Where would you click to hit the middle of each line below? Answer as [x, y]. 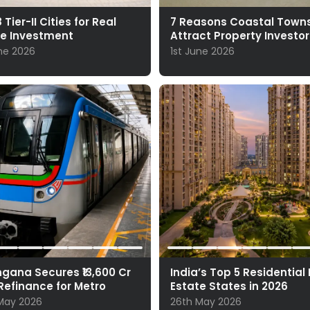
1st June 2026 [202, 51]
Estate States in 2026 [229, 286]
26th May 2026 [206, 302]
